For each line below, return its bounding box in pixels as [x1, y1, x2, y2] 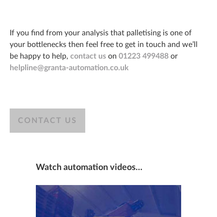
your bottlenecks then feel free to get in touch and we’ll [10, 41, 198, 49]
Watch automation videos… [36, 163, 142, 172]
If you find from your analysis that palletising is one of [10, 29, 192, 37]
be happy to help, [10, 52, 70, 61]
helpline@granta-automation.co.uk [10, 64, 129, 72]
